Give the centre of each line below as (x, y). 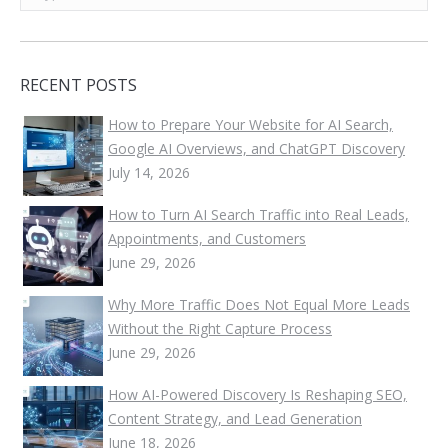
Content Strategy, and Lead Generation (235, 418)
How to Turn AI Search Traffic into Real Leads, (258, 214)
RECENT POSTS (78, 84)
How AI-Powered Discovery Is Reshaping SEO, (257, 394)
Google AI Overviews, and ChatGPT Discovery (256, 148)
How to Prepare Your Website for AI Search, (250, 124)
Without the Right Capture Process (220, 328)
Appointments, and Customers (207, 238)
